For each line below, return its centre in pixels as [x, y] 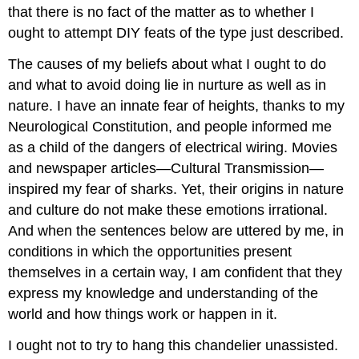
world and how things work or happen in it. [143, 315]
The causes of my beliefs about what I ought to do [167, 65]
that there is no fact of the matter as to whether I [161, 12]
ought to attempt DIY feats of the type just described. [176, 33]
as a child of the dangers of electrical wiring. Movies [173, 148]
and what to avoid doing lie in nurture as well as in [167, 85]
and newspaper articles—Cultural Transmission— [166, 169]
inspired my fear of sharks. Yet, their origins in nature [176, 190]
